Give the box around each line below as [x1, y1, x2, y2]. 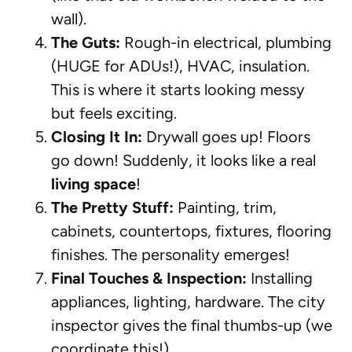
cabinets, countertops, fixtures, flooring [51, 221, 332, 240]
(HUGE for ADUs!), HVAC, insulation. [51, 56, 310, 75]
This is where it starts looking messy [51, 79, 305, 99]
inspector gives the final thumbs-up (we [51, 315, 332, 335]
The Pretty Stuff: [51, 197, 174, 217]
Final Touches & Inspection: [51, 268, 247, 288]
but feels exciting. [51, 103, 177, 123]
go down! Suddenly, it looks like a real [51, 150, 316, 170]
